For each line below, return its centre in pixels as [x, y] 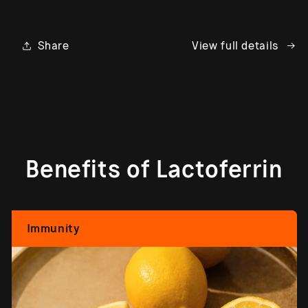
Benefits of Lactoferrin [154, 170]
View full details [235, 45]
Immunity [53, 229]
